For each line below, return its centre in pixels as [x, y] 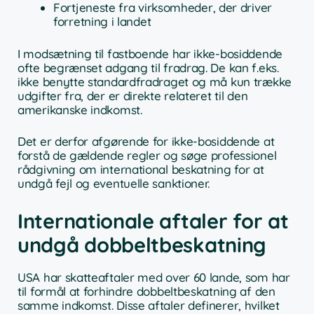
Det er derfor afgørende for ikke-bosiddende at [146, 142]
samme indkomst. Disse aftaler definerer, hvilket [149, 305]
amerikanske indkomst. [80, 109]
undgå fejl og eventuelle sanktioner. [114, 184]
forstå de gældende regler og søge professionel [147, 156]
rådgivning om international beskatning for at [141, 170]
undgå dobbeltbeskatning [142, 244]
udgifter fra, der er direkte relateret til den [133, 95]
